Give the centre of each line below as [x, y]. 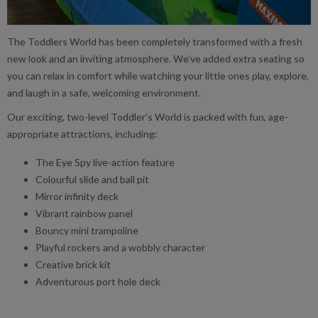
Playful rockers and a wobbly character [120, 248]
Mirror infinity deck [77, 197]
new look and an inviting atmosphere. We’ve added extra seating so [156, 59]
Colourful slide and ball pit [92, 180]
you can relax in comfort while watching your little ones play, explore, [158, 76]
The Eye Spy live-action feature [105, 163]
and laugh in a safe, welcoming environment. [104, 93]
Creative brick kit [73, 265]
